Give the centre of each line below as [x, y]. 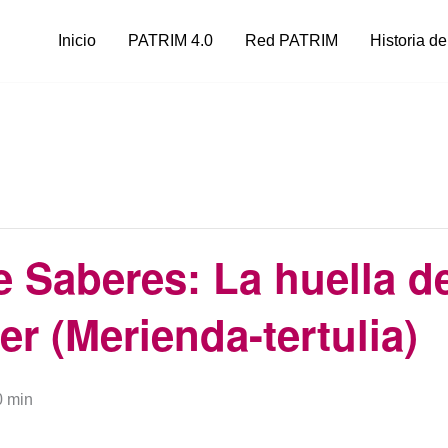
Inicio [77, 40]
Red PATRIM [292, 40]
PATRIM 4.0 [171, 40]
